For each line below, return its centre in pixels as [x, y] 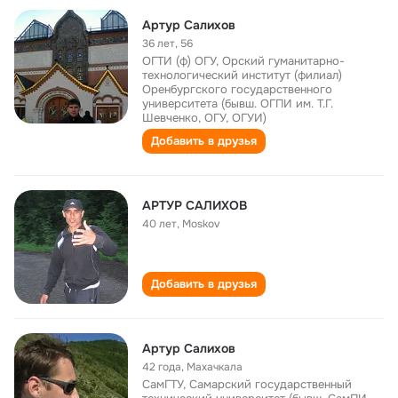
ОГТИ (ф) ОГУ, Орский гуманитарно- [243, 61]
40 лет [159, 224]
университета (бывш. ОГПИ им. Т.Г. [238, 103]
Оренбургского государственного [237, 89]
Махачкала [215, 367]
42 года [162, 367]
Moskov [201, 224]
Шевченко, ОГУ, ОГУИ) [204, 118]
